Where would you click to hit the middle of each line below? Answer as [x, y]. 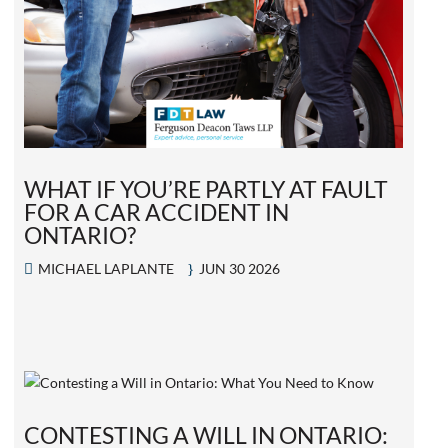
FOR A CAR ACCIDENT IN [157, 211]
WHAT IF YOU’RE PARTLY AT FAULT [206, 188]
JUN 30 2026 [240, 268]
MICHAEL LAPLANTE [106, 268]
